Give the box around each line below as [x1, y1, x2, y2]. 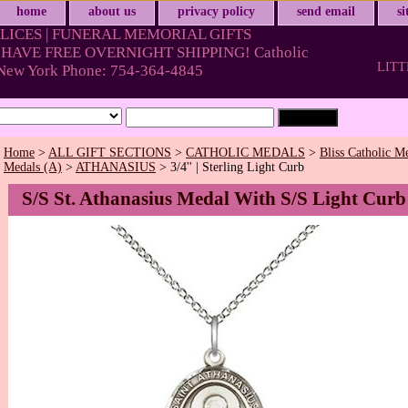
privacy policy [178, 5, 255, 18]
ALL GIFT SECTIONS [48, 146, 171, 160]
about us [88, 5, 136, 18]
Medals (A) [4, 160, 62, 175]
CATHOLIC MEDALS [186, 146, 305, 160]
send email [297, 5, 355, 18]
